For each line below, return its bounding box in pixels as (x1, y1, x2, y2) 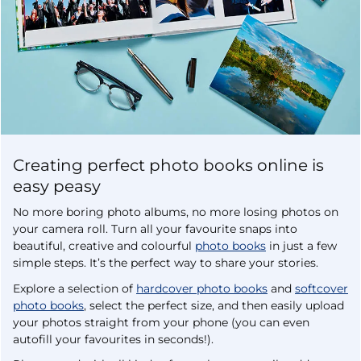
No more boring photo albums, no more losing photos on (13, 205, 338, 220)
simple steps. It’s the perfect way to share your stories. (13, 255, 322, 271)
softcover (295, 280, 348, 296)
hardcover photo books (136, 280, 268, 296)
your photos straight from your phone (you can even (13, 314, 309, 330)
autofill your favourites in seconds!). (13, 331, 214, 346)
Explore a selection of (13, 280, 136, 296)
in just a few (266, 239, 337, 254)
